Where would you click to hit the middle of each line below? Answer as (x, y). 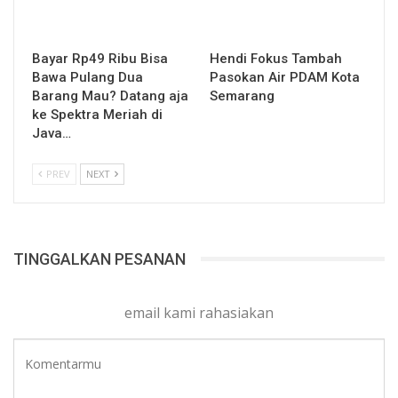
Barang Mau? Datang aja (110, 96)
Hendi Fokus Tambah (276, 58)
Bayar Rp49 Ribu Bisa (100, 58)
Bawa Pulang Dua (88, 77)
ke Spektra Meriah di (97, 114)
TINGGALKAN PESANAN (99, 259)
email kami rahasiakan (199, 312)
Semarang (246, 96)
